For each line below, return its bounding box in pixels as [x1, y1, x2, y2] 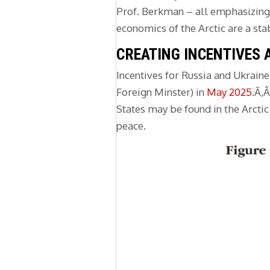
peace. [116, 119, 146, 133]
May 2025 [207, 86, 252, 99]
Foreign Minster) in [116, 86, 207, 99]
